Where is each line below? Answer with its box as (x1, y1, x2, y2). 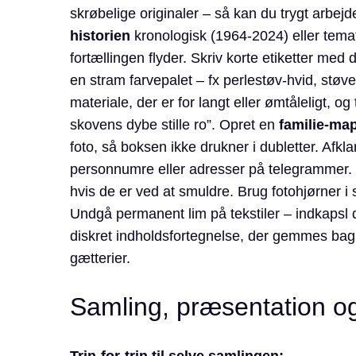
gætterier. (69, 250, 130, 267)
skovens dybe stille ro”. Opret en (69, 117, 279, 133)
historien (69, 28, 130, 44)
